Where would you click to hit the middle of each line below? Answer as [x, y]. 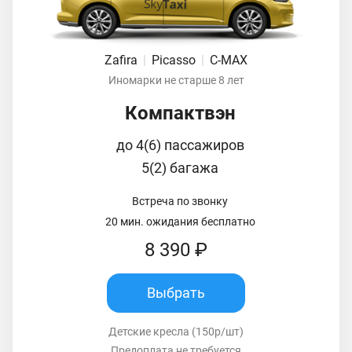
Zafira [123, 60]
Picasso [175, 60]
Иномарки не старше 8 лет [176, 80]
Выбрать [176, 293]
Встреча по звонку [180, 201]
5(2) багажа [180, 167]
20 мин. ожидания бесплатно [180, 221]
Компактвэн [180, 113]
